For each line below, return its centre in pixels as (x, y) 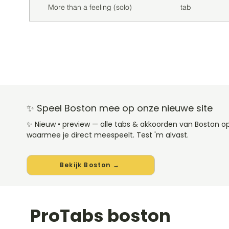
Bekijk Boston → (90, 165)
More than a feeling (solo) (90, 7)
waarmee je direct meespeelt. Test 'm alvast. (108, 135)
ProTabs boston (100, 216)
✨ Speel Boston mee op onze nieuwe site (120, 108)
